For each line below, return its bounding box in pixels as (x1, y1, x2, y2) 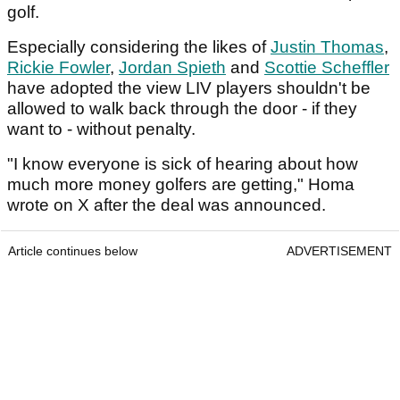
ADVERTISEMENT (287, 244, 392, 259)
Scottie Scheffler (264, 58, 389, 78)
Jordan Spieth (119, 58, 226, 78)
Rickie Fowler (7, 58, 110, 78)
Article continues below (8, 244, 137, 259)
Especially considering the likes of (7, 37, 271, 57)
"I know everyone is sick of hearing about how (7, 154, 358, 174)
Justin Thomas (271, 37, 384, 57)
